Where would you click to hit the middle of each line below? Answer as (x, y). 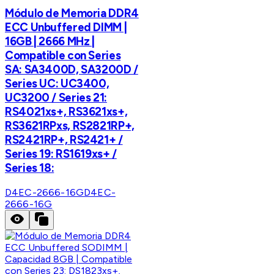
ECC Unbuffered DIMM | (66, 28)
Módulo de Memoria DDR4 (72, 13)
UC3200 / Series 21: (56, 98)
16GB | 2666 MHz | (50, 42)
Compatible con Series (63, 56)
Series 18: (30, 168)
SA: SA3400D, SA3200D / (72, 70)
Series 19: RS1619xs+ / (61, 154)
